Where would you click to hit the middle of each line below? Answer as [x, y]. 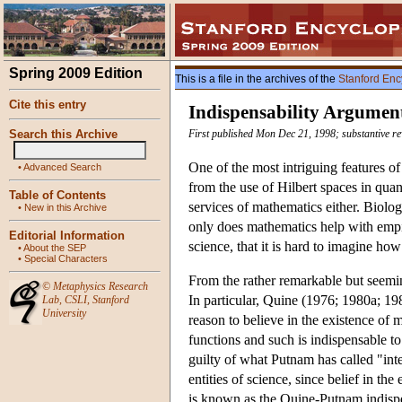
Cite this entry [48, 105]
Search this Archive [63, 134]
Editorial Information [67, 236]
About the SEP [55, 248]
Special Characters [66, 258]
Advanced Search [62, 167]
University [64, 313]
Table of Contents [57, 195]
